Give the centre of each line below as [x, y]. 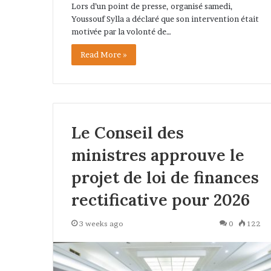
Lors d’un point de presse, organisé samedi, [152, 6]
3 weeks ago [101, 224]
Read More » [104, 55]
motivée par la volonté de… [121, 32]
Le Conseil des [128, 133]
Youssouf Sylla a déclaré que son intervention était [165, 19]
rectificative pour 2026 [161, 200]
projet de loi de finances [165, 178]
